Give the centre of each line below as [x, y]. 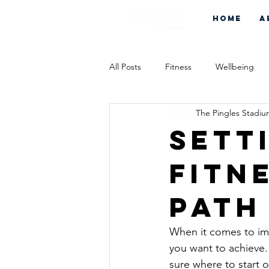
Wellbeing [235, 67]
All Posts [125, 67]
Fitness [178, 67]
